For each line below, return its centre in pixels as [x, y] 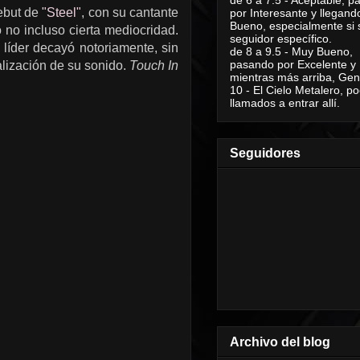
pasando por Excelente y [293, 64]
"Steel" [62, 12]
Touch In [154, 65]
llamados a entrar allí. [285, 102]
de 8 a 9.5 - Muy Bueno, [291, 51]
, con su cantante [130, 12]
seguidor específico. [281, 38]
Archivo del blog [280, 342]
